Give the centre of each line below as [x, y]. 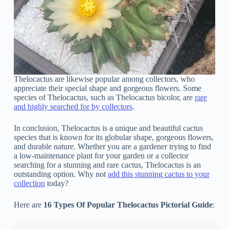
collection [29, 184]
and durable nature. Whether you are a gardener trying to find [112, 147]
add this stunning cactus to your [158, 174]
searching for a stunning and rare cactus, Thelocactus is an [107, 165]
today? [56, 184]
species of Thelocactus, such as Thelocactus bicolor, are [104, 98]
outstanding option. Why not [61, 174]
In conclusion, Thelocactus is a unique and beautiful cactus [108, 128]
